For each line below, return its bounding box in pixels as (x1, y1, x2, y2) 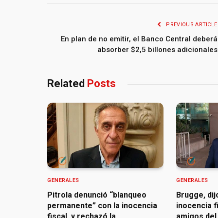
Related (47, 77, 87, 90)
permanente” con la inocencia (47, 201, 157, 211)
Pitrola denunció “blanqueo (47, 190, 146, 200)
